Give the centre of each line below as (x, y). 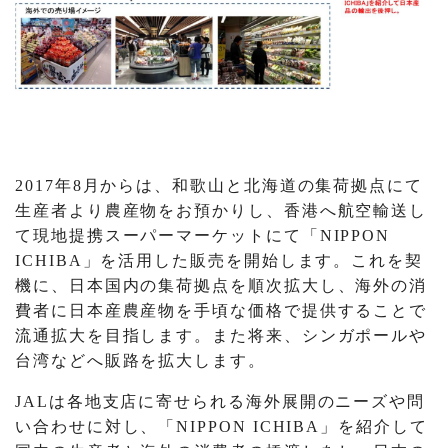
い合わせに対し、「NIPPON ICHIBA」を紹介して (221, 426)
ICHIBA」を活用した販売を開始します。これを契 (219, 260)
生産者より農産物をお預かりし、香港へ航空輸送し (221, 210)
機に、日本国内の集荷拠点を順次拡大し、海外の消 (221, 285)
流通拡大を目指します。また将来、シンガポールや (221, 335)
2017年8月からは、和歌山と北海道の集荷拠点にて (219, 185)
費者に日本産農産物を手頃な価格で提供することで (221, 310)
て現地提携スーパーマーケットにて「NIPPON (203, 235)
